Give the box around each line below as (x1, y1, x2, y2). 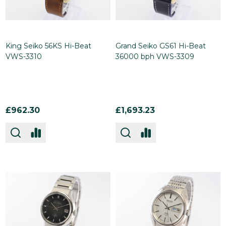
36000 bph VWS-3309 (116, 52, 194, 61)
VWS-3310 (6, 52, 42, 61)
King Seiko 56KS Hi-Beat (6, 41, 91, 50)
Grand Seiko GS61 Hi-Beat (116, 41, 206, 50)
